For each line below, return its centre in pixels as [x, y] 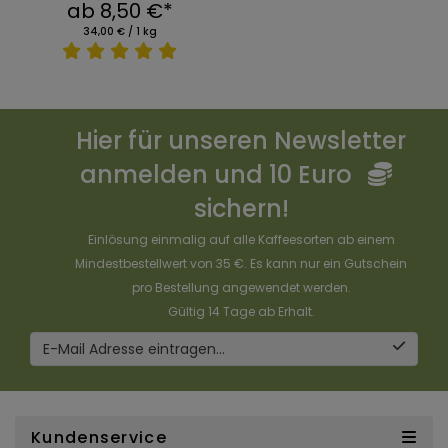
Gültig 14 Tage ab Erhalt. [241, 312]
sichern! [241, 209]
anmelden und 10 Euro [219, 175]
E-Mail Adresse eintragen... [134, 349]
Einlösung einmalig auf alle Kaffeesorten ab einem [241, 240]
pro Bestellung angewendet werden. [241, 288]
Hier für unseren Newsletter [241, 141]
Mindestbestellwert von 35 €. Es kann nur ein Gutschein [241, 264]
